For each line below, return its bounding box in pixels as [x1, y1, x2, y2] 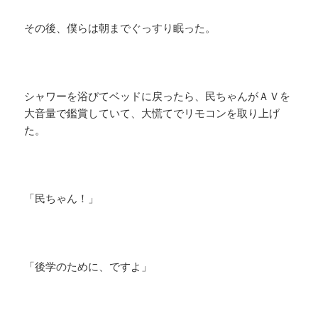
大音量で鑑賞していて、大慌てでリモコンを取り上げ [24, 106, 280, 121]
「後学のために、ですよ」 [24, 259, 153, 274]
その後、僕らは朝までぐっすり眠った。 [24, 21, 216, 35]
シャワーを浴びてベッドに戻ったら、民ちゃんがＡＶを [24, 89, 291, 104]
